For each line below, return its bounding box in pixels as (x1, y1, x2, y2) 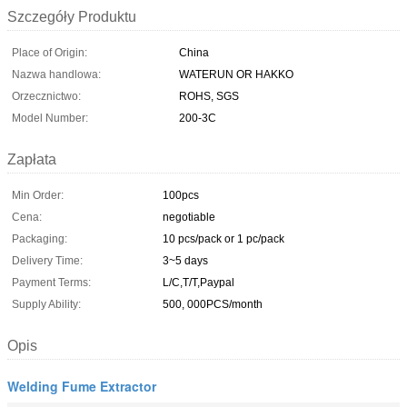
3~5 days (163, 253, 208, 267)
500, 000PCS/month (163, 297, 263, 311)
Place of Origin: (12, 45, 87, 59)
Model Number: (12, 111, 88, 124)
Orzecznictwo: (12, 89, 81, 103)
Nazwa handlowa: (12, 67, 101, 81)
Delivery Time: (12, 253, 83, 267)
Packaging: (12, 232, 67, 245)
